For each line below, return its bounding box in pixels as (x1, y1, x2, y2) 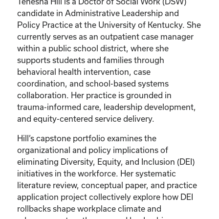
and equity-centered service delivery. (17, 113, 154, 123)
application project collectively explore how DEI (17, 192, 193, 201)
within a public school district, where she (17, 43, 169, 53)
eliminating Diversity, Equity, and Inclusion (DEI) (17, 156, 195, 166)
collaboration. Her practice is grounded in (17, 90, 172, 100)
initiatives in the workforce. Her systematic (17, 168, 176, 178)
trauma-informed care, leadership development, (17, 102, 196, 111)
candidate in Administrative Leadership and (17, 8, 179, 18)
